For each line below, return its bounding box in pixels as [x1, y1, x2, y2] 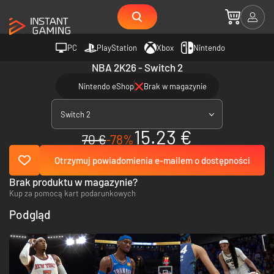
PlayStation [97, 42, 137, 53]
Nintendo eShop [78, 81, 134, 91]
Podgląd [9, 207, 51, 221]
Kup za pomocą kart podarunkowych [9, 188, 136, 198]
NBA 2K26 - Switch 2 [91, 61, 183, 73]
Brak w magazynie [143, 81, 207, 91]
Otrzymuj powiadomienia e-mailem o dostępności [54, 155, 250, 166]
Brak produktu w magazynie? [9, 176, 138, 188]
